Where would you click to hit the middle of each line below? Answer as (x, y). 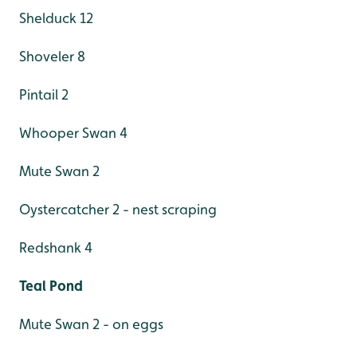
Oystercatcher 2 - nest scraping (118, 209)
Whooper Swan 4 (73, 133)
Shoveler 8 (52, 56)
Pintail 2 (44, 94)
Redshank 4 (56, 247)
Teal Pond (51, 286)
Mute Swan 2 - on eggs (91, 324)
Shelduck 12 (56, 18)
